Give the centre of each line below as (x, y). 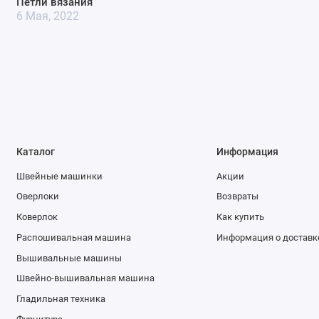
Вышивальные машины (69, 258)
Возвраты (237, 197)
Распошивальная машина (73, 237)
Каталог (35, 152)
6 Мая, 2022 (47, 16)
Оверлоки (37, 197)
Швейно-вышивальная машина (85, 278)
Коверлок (37, 217)
